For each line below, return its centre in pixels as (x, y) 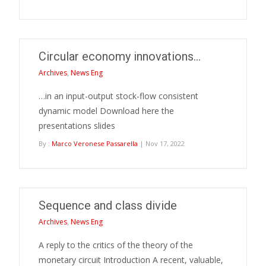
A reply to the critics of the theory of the (116, 245)
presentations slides (77, 126)
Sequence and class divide (108, 205)
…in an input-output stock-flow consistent (118, 96)
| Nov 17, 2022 (161, 143)
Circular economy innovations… (120, 56)
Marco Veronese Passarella (95, 143)
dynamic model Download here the (106, 111)
